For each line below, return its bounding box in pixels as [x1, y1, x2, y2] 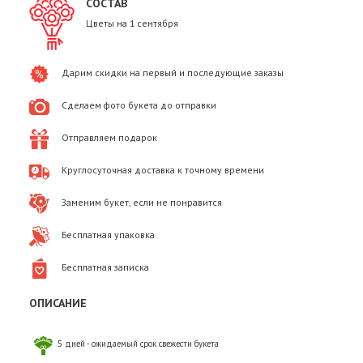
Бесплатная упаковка [62, 228, 155, 241]
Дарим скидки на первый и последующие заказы [62, 66, 284, 79]
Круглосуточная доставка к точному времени [62, 164, 264, 177]
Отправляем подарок [62, 131, 157, 144]
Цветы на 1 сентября [86, 17, 178, 29]
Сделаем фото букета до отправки [62, 99, 216, 112]
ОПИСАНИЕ [29, 296, 87, 310]
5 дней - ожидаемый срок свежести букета [58, 338, 219, 349]
